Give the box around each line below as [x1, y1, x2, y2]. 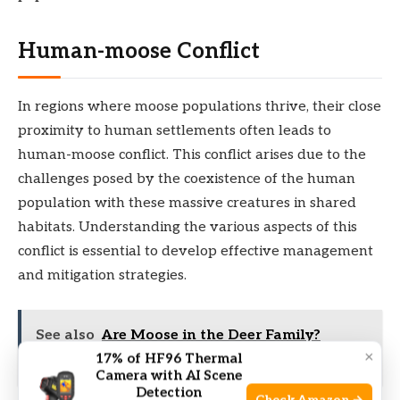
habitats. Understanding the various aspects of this [18, 218, 357, 236]
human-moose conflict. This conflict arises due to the [18, 146, 366, 163]
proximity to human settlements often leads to [18, 121, 331, 139]
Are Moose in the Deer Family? [101, 327, 321, 345]
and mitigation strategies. [18, 266, 187, 284]
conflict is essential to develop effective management [18, 242, 373, 260]
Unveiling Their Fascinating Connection [35, 351, 324, 369]
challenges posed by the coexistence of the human [18, 170, 355, 187]
